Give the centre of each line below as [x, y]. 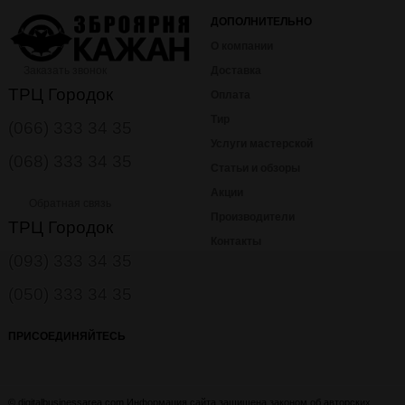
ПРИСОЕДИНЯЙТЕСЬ [67, 337]
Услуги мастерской [262, 143]
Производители [253, 217]
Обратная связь [69, 204]
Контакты [236, 241]
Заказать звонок [64, 71]
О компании [242, 46]
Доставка [236, 70]
